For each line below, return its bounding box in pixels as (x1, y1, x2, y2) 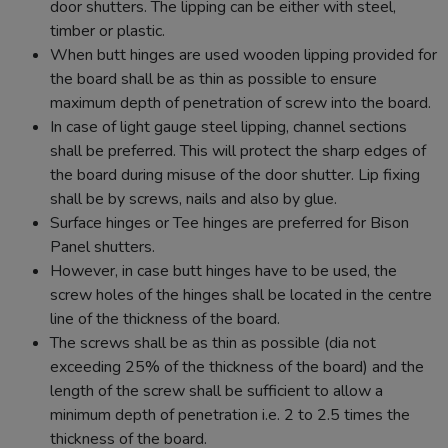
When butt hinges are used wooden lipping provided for (50, 43, 437, 66)
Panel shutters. (50, 235, 155, 258)
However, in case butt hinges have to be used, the (50, 259, 397, 282)
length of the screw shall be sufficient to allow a (50, 379, 383, 402)
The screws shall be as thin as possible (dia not (50, 331, 376, 354)
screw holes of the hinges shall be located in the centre (50, 283, 432, 306)
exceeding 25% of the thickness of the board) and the (50, 355, 424, 378)
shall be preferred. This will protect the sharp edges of (50, 139, 426, 162)
